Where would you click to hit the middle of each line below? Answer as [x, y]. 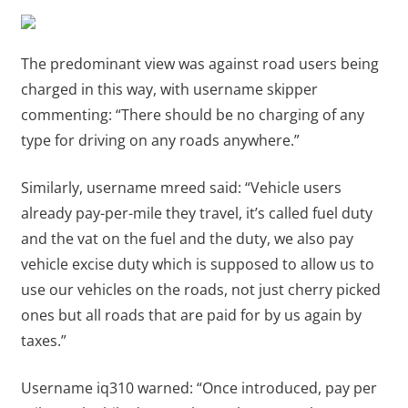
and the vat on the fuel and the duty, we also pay [187, 239]
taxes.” [43, 341]
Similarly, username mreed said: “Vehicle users [181, 188]
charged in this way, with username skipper [169, 90]
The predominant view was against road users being [199, 64]
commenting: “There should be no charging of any [192, 115]
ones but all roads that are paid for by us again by [191, 316]
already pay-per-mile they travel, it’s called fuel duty [196, 214]
